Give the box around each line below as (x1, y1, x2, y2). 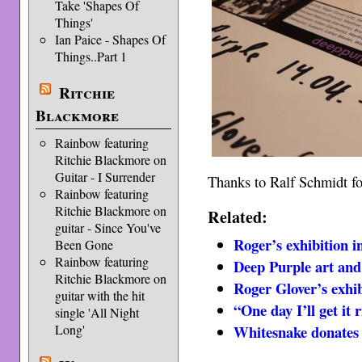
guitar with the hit (54, 287, 145, 304)
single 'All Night (54, 304, 139, 321)
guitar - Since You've (54, 219, 161, 236)
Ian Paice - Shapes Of (54, 31, 166, 48)
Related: (208, 204, 268, 229)
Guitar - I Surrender (54, 168, 155, 185)
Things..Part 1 (54, 48, 127, 65)
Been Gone (54, 236, 113, 253)
